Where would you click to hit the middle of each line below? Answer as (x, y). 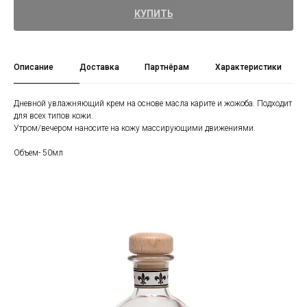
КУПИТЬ (153, 14)
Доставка (99, 67)
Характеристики (248, 67)
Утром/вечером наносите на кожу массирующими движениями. (135, 128)
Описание (34, 67)
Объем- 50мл (38, 153)
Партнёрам (167, 67)
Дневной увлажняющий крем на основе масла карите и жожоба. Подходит (153, 104)
